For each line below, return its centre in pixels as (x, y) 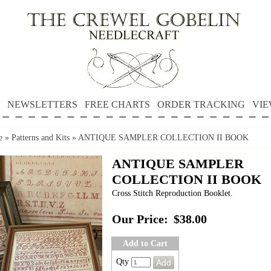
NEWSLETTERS (42, 104)
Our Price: (140, 219)
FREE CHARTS (117, 104)
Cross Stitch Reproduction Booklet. (172, 193)
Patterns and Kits (41, 138)
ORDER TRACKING (201, 104)
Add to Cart (145, 243)
